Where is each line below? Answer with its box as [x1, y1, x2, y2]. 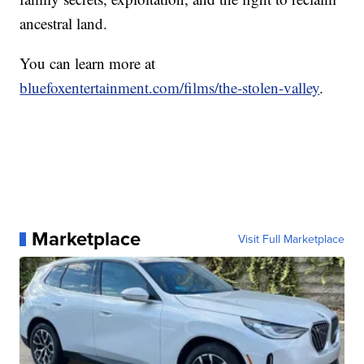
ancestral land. [19, 13, 108, 34]
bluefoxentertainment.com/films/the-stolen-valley [19, 77, 320, 98]
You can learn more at [19, 53, 156, 74]
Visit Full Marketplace [237, 231, 344, 248]
